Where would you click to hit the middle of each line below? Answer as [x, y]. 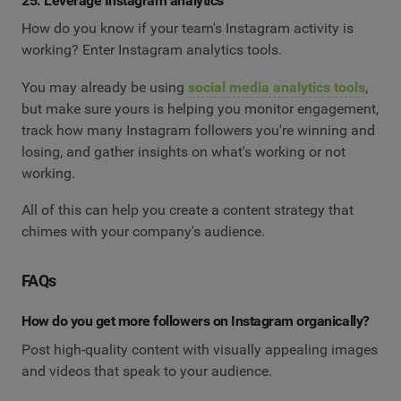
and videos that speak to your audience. [147, 371]
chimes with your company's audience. [143, 232]
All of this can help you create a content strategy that [188, 210]
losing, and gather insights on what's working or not [183, 151]
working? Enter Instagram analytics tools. [152, 50]
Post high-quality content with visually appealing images [200, 349]
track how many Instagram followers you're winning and [198, 130]
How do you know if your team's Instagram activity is [188, 29]
